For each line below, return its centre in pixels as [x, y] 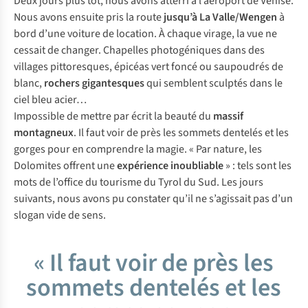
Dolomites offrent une [65, 166]
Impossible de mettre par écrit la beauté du [113, 116]
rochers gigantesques [94, 83]
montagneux [44, 133]
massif [228, 116]
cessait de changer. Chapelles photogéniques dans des [139, 50]
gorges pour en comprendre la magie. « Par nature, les [138, 149]
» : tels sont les [257, 166]
